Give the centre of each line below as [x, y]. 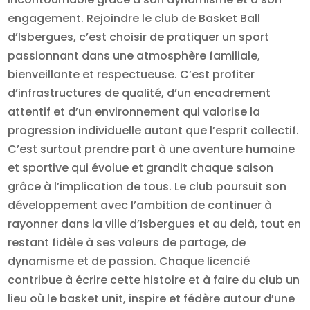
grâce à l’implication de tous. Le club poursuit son [147, 187]
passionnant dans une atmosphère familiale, [134, 56]
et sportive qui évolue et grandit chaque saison [141, 168]
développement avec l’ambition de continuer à [140, 206]
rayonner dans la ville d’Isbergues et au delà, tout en [155, 224]
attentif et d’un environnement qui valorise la [134, 112]
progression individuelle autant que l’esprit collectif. [154, 131]
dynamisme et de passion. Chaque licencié [129, 262]
